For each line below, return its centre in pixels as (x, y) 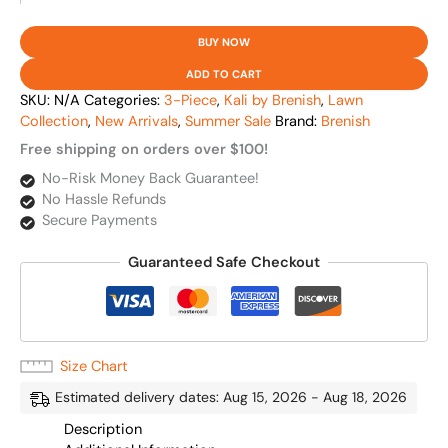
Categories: (124, 101)
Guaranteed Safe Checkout (224, 262)
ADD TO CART (224, 74)
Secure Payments (99, 220)
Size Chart (94, 367)
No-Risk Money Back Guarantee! (150, 178)
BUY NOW (224, 42)
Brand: (298, 122)
